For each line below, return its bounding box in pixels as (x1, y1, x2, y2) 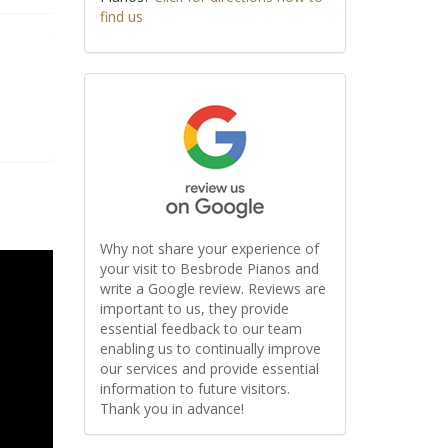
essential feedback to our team (99, 319, 302, 339)
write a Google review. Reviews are (99, 279, 326, 299)
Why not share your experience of (99, 239, 319, 259)
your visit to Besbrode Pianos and (99, 259, 319, 279)
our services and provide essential (99, 359, 319, 379)
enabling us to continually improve (99, 339, 321, 359)
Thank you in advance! (99, 399, 244, 419)
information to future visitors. (99, 379, 290, 399)
